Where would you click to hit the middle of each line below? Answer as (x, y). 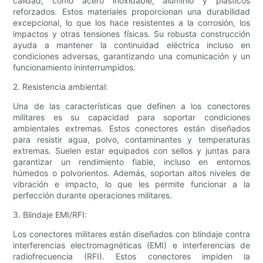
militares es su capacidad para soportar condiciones (131, 117)
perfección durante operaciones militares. (93, 195)
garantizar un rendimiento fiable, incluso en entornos (131, 162)
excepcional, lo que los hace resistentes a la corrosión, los (131, 23)
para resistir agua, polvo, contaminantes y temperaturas (131, 140)
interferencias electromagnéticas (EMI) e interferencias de (131, 245)
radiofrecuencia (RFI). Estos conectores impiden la (131, 257)
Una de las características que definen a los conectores (131, 106)
